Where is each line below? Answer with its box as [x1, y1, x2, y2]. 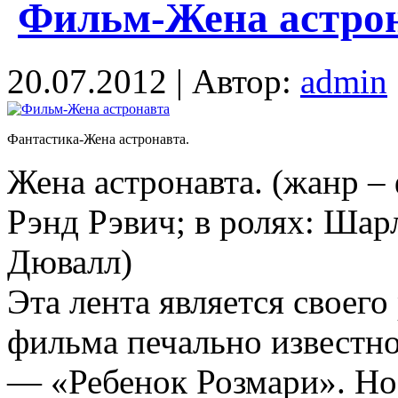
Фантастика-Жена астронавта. [7, 131, 189, 147]
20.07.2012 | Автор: [7, 61, 300, 100]
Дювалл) [7, 242, 132, 281]
